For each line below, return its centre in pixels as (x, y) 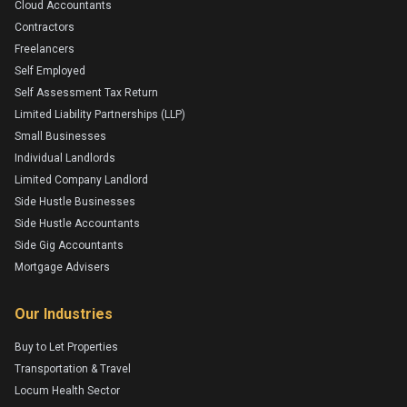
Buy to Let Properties (66, 347)
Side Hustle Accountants (77, 223)
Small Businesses (60, 136)
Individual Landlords (65, 158)
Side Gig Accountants (69, 245)
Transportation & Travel (73, 368)
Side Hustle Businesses (75, 201)
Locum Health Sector (67, 390)
